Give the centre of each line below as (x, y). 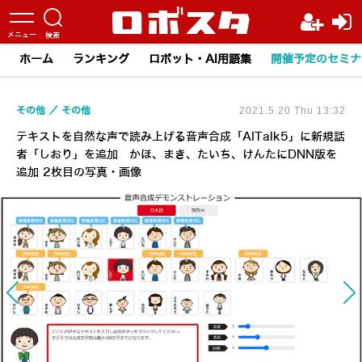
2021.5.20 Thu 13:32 (293, 111)
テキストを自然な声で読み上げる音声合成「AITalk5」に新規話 (181, 137)
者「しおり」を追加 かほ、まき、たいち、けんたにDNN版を (177, 155)
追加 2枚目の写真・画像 (79, 173)
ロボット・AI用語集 (200, 59)
